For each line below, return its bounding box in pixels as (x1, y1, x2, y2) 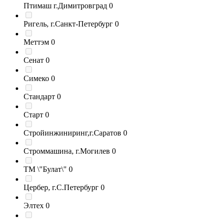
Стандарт (24, 92, 55, 101)
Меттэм (24, 38, 49, 46)
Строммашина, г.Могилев (24, 147, 110, 155)
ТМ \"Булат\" (24, 165, 67, 173)
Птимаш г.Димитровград (24, 1, 107, 10)
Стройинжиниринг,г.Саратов (24, 129, 123, 137)
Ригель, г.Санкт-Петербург (24, 20, 113, 28)
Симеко (24, 74, 49, 82)
